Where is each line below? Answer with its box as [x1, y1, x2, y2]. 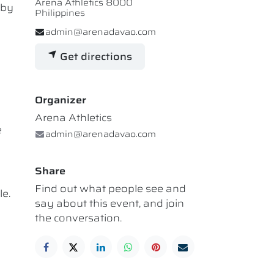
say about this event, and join [35, 196, 184, 212]
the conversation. [35, 210, 122, 226]
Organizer [35, 92, 86, 108]
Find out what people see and [35, 181, 186, 197]
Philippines [35, 6, 85, 20]
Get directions [57, 49, 132, 65]
